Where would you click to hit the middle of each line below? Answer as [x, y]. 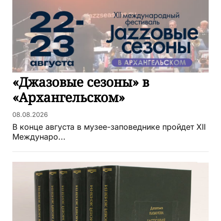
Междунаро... [39, 137]
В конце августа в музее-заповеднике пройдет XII [109, 127]
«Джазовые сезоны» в [81, 82]
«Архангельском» [69, 97]
